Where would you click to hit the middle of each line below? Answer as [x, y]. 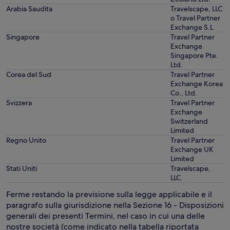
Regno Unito [26, 140]
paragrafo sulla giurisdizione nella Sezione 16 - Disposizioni [115, 205]
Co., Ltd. [184, 93]
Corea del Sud [29, 74]
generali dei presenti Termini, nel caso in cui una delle [106, 216]
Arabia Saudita [29, 9]
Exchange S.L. [193, 27]
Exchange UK [192, 149]
